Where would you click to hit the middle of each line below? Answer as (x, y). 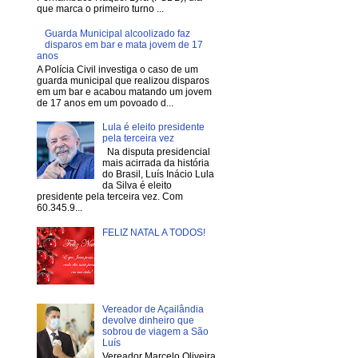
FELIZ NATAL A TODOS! (153, 232)
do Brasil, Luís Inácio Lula (158, 174)
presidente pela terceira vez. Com (110, 196)
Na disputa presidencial (156, 151)
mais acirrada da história (155, 163)
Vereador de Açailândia (153, 310)
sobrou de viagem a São (155, 332)
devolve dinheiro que (148, 321)
